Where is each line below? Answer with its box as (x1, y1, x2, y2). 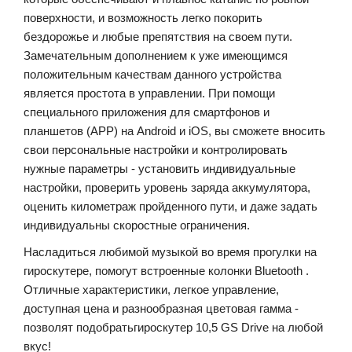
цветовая (206, 301, 256, 315)
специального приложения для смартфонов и (24, 104, 269, 119)
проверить (85, 180, 144, 194)
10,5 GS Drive (192, 320, 269, 334)
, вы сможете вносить (208, 123, 325, 137)
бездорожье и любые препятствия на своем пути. (24, 29, 292, 43)
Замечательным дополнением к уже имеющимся (24, 48, 288, 62)
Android (137, 123, 176, 137)
